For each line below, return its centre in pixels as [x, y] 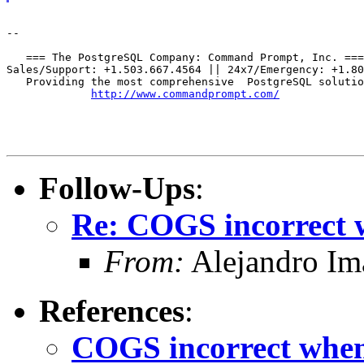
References [112, 310]
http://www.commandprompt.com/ [185, 93]
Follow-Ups [117, 188]
